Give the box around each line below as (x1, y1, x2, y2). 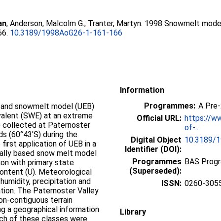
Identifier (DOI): (125, 145, 182, 154)
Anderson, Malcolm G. (10, 19, 85, 28)
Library (120, 207, 146, 217)
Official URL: (137, 113, 182, 123)
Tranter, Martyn (88, 19, 142, 28)
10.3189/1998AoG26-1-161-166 (10, 28, 123, 37)
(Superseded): (129, 166, 182, 176)
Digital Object (131, 135, 182, 145)
